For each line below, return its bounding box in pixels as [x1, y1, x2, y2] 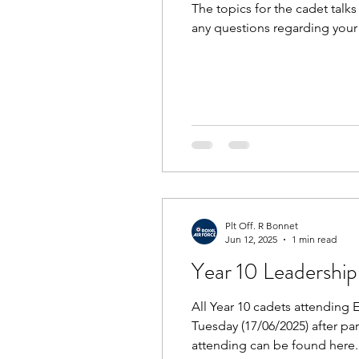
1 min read [292, 233, 337, 245]
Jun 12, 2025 [225, 233, 277, 245]
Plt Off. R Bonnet [225, 220, 298, 232]
